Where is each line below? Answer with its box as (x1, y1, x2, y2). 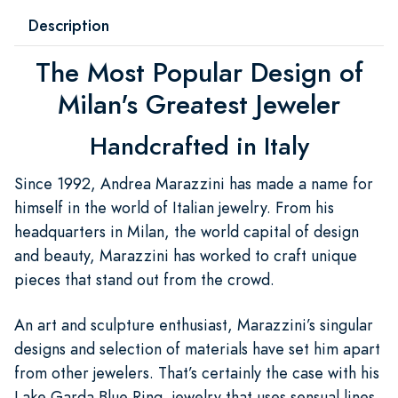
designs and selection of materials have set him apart (14, 337, 380, 360)
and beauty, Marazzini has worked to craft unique (14, 243, 357, 267)
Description (28, 13, 109, 36)
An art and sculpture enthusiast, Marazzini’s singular (14, 313, 373, 336)
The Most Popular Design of (35, 53, 363, 92)
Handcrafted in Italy (89, 128, 309, 163)
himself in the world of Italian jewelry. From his (14, 195, 334, 219)
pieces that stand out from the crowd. (14, 267, 279, 291)
